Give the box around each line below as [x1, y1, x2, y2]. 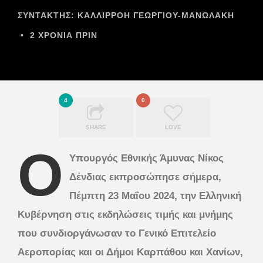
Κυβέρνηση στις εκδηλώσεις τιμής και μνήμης [18, 208, 233, 220]
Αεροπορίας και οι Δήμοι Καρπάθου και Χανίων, [18, 246, 243, 258]
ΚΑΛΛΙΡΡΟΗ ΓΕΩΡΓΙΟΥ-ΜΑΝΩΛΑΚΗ [77, 10, 234, 20]
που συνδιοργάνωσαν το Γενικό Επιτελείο [18, 227, 216, 239]
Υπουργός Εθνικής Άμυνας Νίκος [69, 152, 224, 164]
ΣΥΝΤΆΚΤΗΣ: [18, 10, 77, 20]
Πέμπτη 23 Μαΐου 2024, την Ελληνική [69, 190, 241, 201]
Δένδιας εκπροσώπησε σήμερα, [69, 171, 221, 183]
